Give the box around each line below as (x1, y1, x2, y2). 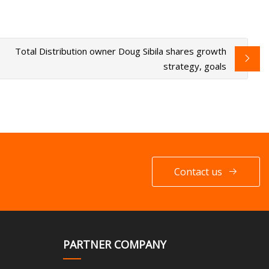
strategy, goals (163, 59, 227, 72)
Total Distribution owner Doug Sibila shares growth (15, 44, 227, 57)
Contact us (174, 165, 222, 178)
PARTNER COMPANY (62, 237, 166, 252)
